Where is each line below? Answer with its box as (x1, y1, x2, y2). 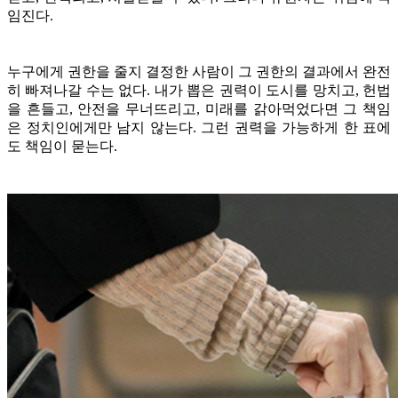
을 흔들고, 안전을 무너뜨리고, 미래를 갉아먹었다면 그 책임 (7, 100, 391, 116)
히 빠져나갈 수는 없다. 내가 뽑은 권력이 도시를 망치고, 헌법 (7, 82, 391, 98)
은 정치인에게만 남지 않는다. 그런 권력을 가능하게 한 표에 (7, 119, 391, 135)
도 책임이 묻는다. (7, 138, 117, 154)
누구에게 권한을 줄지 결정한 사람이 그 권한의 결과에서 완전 (7, 63, 391, 79)
